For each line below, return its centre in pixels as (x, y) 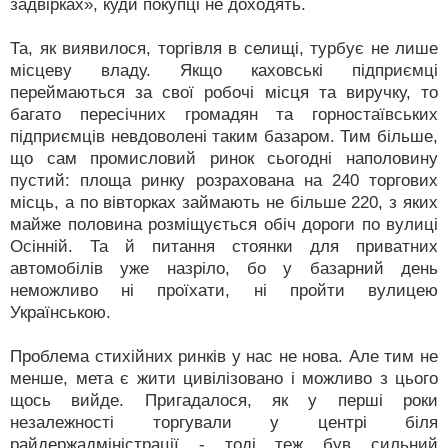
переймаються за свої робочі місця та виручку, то (224, 92)
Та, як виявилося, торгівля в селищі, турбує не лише (224, 48)
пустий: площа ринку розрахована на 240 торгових (224, 180)
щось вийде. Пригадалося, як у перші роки (224, 400)
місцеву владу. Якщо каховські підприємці (224, 70)
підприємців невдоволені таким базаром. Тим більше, (224, 136)
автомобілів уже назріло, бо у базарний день (224, 268)
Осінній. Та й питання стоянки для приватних (224, 246)
